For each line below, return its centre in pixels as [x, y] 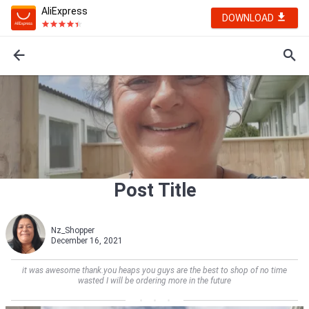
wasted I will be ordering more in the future [154, 281]
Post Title [154, 190]
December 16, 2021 [87, 241]
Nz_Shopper [73, 230]
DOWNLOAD [249, 18]
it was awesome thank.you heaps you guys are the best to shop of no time [154, 270]
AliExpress [64, 11]
